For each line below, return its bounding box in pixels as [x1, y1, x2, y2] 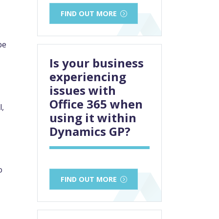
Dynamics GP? [49, 123, 131, 140]
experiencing [49, 68, 126, 85]
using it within [49, 109, 136, 126]
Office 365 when [49, 96, 143, 112]
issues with [49, 82, 116, 99]
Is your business [49, 55, 144, 71]
